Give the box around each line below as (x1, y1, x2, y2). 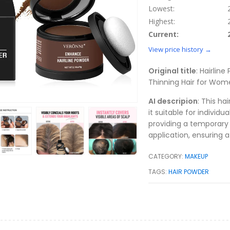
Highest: (148, 16, 175, 26)
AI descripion (148, 95, 198, 106)
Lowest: (148, 3, 175, 13)
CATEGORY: (148, 151, 185, 161)
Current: (148, 29, 179, 39)
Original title (148, 65, 196, 76)
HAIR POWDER (168, 167, 209, 176)
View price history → (148, 44, 212, 54)
